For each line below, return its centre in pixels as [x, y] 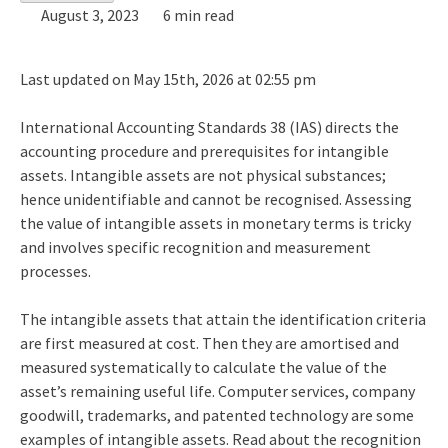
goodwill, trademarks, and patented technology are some [216, 414]
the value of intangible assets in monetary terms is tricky [215, 222]
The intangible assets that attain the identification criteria [222, 318]
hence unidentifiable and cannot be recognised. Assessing [215, 198]
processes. [56, 270]
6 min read [196, 14]
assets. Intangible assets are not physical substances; [202, 174]
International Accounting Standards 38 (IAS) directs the [209, 126]
